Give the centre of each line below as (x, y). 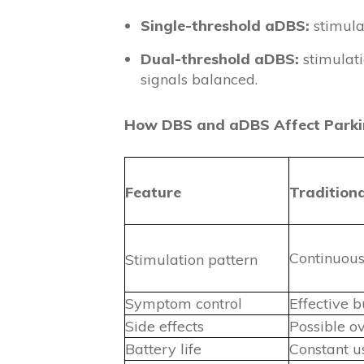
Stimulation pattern (191, 260)
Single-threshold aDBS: (225, 26)
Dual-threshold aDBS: (220, 59)
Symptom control (184, 303)
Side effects (165, 326)
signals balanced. (199, 79)
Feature (153, 192)
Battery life (163, 349)
